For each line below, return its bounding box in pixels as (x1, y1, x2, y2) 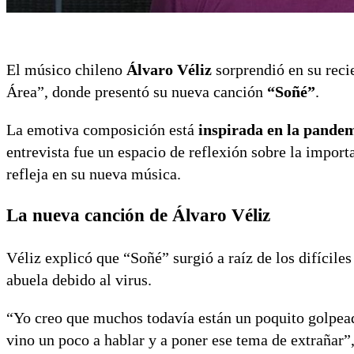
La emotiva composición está (6, 121, 198, 139)
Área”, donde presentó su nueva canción (6, 83, 267, 101)
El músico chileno (6, 61, 126, 79)
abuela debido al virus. (6, 271, 152, 289)
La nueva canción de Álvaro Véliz (6, 205, 270, 226)
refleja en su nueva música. (6, 165, 181, 183)
